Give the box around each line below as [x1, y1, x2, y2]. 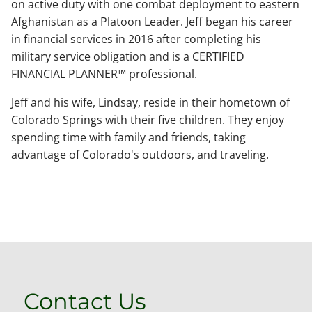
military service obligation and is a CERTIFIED [11, 48, 244, 64]
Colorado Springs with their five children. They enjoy [11, 111, 284, 127]
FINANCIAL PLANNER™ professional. [11, 65, 197, 81]
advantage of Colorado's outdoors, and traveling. [11, 146, 269, 162]
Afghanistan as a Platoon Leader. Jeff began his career [11, 13, 293, 29]
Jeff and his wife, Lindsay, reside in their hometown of [11, 94, 290, 110]
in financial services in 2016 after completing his [11, 31, 261, 47]
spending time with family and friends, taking [11, 129, 246, 145]
